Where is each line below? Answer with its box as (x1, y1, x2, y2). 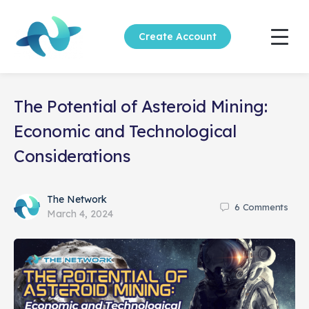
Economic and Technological (14, 121, 237, 141)
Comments (242, 201, 288, 212)
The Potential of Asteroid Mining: (14, 96, 268, 117)
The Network (47, 193, 107, 206)
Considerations (14, 146, 131, 166)
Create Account (139, 30, 217, 43)
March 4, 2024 (47, 208, 113, 220)
